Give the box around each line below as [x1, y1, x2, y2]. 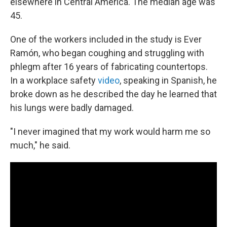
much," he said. [10, 140, 70, 151]
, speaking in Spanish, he [120, 75, 217, 86]
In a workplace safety [10, 75, 98, 86]
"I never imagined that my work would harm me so [10, 126, 210, 137]
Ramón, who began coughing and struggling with [10, 48, 204, 59]
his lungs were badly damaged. [10, 102, 134, 113]
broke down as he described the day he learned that [10, 89, 217, 100]
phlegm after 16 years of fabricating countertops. [10, 61, 208, 72]
